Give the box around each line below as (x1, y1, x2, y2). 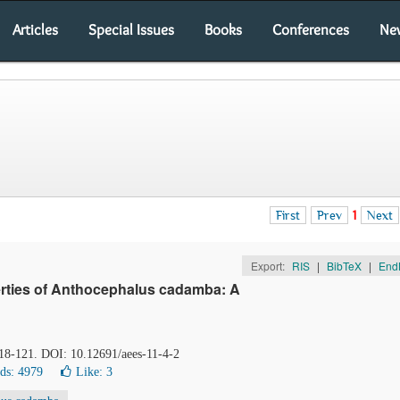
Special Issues (88, 21, 174, 38)
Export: (250, 258, 287, 273)
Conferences (272, 21, 349, 38)
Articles (12, 21, 58, 38)
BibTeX (326, 258, 362, 273)
